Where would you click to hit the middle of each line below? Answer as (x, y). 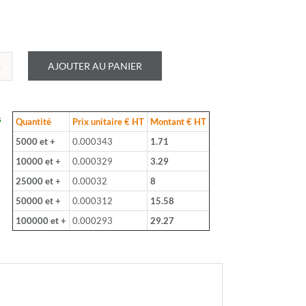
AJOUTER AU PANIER (95, 66)
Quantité (33, 122)
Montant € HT (178, 122)
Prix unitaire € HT (108, 122)
